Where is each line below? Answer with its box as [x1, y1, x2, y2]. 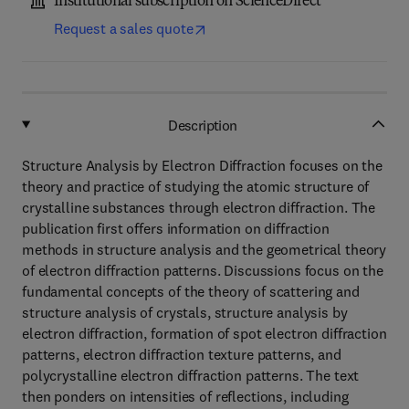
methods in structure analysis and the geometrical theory [22, 240, 387, 258]
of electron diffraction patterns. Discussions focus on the [22, 261, 383, 279]
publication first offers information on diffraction [22, 219, 330, 237]
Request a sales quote [54, 19, 194, 37]
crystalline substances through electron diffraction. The [22, 198, 376, 216]
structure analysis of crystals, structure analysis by [22, 303, 348, 321]
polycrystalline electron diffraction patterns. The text [22, 366, 360, 384]
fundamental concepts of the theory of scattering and [22, 282, 360, 300]
